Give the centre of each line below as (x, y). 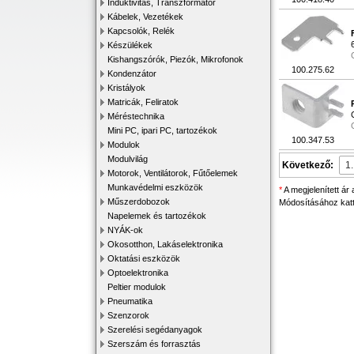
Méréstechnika (136, 116)
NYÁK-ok (125, 230)
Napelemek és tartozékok (157, 216)
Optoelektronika (138, 273)
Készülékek (130, 45)
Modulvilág (128, 159)
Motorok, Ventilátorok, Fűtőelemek (173, 173)
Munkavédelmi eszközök (155, 187)
